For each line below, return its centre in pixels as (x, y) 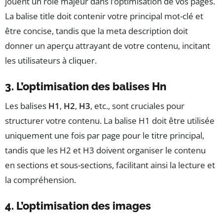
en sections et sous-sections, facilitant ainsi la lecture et (110, 165)
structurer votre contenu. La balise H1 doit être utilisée (110, 121)
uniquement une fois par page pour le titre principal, (105, 136)
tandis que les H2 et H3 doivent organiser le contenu (105, 150)
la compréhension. (40, 180)
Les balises (27, 106)
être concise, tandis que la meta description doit (96, 31)
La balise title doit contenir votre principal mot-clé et (104, 16)
